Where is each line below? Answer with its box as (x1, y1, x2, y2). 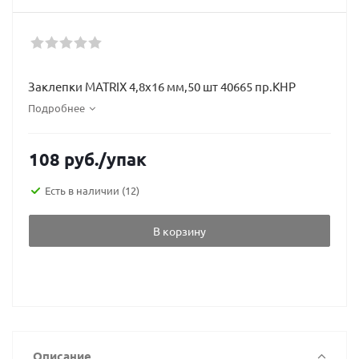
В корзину (153, 224, 206, 238)
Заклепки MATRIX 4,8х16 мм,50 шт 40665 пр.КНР (28, 79, 296, 94)
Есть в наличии (45, 183, 122, 197)
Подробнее (28, 101, 85, 115)
